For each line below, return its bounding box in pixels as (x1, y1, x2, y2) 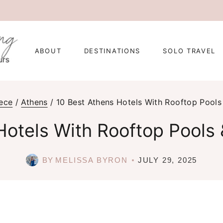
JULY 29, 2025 (137, 155, 198, 164)
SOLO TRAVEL (163, 47, 216, 55)
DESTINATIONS (84, 47, 140, 55)
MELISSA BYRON (55, 155, 128, 164)
